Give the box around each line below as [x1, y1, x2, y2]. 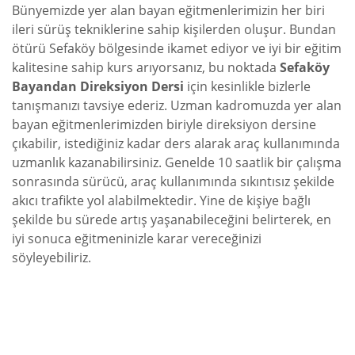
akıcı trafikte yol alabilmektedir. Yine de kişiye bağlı [12, 192, 311, 210]
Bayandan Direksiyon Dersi [12, 78, 184, 96]
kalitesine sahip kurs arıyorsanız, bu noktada [12, 59, 280, 77]
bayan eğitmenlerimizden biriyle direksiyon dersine [12, 116, 316, 134]
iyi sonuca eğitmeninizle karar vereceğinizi [12, 230, 261, 248]
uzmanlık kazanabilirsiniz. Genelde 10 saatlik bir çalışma [12, 154, 342, 172]
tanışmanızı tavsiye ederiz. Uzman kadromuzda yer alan [12, 97, 342, 115]
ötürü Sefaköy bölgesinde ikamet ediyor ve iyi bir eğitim [12, 40, 342, 58]
